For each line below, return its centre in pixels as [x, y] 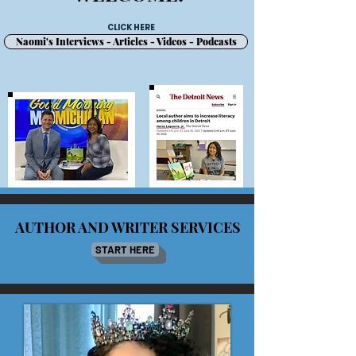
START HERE [125, 250]
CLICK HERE [131, 28]
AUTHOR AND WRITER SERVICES [128, 228]
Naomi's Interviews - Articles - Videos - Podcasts [126, 42]
